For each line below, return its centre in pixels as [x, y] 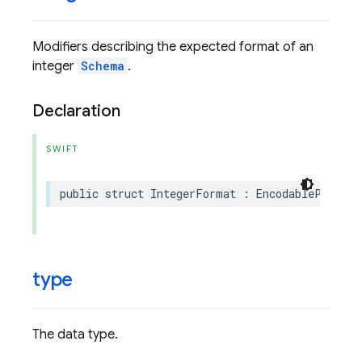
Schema [103, 66]
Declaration [76, 111]
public [79, 194]
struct [124, 194]
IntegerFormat [193, 194]
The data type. [75, 335]
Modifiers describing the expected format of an [173, 47]
